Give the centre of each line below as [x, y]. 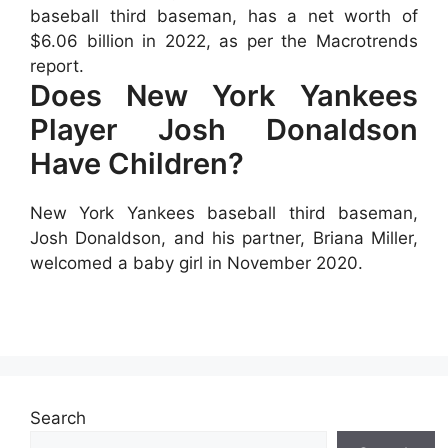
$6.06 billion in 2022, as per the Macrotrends [224, 40]
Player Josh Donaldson [224, 129]
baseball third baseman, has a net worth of [224, 15]
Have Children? [137, 163]
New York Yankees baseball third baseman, [224, 212]
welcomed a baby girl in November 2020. [196, 262]
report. [57, 65]
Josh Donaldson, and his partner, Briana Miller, [224, 237]
